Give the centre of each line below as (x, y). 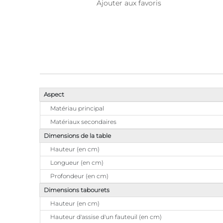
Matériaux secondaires (83, 122)
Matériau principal (77, 108)
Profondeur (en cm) (79, 176)
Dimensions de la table (77, 136)
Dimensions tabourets (77, 190)
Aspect (54, 94)
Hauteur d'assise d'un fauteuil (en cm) (106, 217)
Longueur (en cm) (77, 163)
